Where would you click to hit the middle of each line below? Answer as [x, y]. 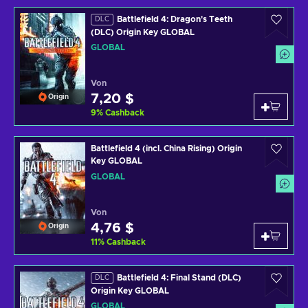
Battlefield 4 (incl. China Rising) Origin [166, 148]
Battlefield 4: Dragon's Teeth [175, 19]
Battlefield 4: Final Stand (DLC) [179, 278]
